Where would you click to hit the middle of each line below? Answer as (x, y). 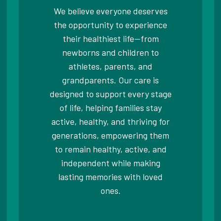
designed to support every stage (110, 93)
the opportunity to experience (110, 24)
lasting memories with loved (110, 176)
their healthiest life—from (110, 38)
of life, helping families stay (110, 107)
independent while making (110, 163)
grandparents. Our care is (110, 80)
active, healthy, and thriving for (110, 121)
